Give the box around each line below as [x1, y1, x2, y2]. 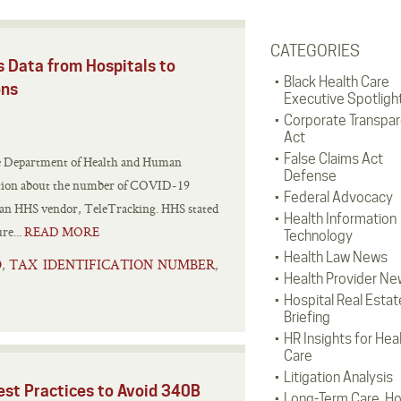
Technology [283, 227, 353, 244]
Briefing [283, 309, 330, 326]
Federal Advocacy [283, 189, 393, 206]
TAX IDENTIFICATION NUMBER [9, 255, 215, 274]
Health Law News [283, 249, 388, 266]
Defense [283, 167, 337, 184]
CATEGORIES [269, 41, 360, 60]
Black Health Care [283, 73, 389, 90]
